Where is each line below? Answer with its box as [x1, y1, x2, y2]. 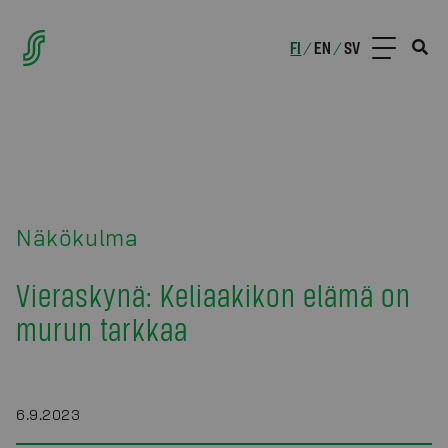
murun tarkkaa [16, 309, 188, 348]
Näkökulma [16, 224, 139, 250]
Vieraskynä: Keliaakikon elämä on [16, 275, 411, 314]
